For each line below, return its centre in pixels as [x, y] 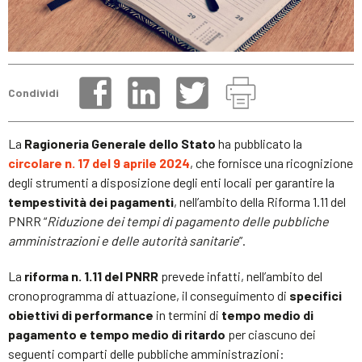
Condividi [34, 93]
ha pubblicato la [259, 143]
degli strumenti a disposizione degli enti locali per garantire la [171, 182]
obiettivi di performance [81, 314]
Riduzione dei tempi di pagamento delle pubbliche [188, 221]
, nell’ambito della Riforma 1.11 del [260, 201]
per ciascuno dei [271, 334]
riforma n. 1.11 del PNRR [91, 276]
